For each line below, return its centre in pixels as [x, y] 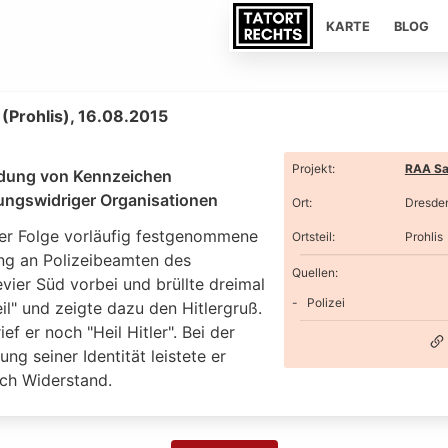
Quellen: [314, 272]
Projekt [311, 168]
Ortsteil [311, 236]
